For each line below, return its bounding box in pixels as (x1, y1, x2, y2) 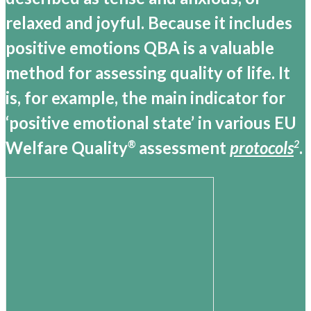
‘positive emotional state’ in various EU (6, 112, 296, 133)
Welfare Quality (6, 137, 128, 158)
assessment (135, 137, 230, 158)
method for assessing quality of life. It (6, 62, 290, 83)
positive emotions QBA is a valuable (6, 37, 274, 58)
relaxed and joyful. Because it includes (6, 12, 292, 33)
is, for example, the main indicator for (6, 87, 285, 108)
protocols (230, 137, 294, 158)
